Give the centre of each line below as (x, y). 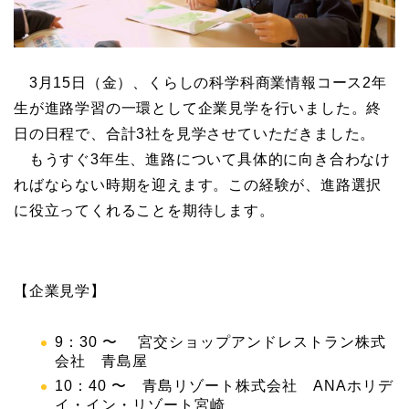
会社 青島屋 (101, 362)
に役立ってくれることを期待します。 (144, 211)
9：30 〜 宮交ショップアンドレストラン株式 (220, 342)
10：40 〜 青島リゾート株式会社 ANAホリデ (224, 385)
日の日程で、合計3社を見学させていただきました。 (195, 134)
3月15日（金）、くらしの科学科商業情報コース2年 (200, 83)
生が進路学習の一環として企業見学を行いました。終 (198, 109)
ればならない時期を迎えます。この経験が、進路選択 (198, 185)
